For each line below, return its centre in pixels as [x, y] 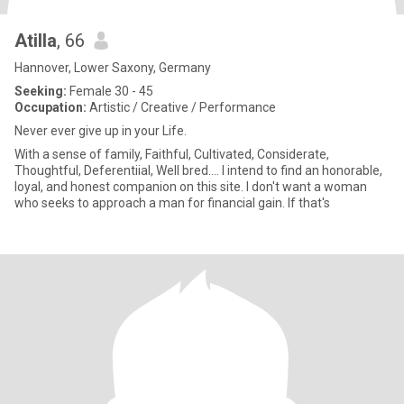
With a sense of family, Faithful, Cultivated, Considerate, [172, 154]
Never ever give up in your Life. [101, 131]
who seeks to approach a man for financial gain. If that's [172, 203]
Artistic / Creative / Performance [181, 107]
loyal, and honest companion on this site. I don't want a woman [191, 187]
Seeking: [41, 91]
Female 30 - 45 [110, 91]
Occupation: [50, 107]
